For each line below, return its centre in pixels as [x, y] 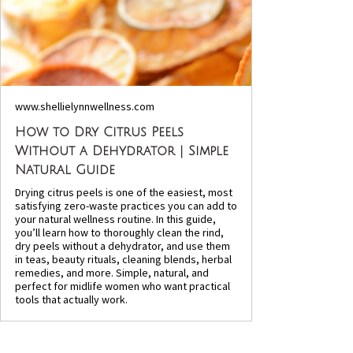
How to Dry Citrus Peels [99, 132]
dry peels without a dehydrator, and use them [123, 245]
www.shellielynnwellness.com [85, 106]
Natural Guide [65, 170]
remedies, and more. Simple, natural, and [112, 272]
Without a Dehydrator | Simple [122, 151]
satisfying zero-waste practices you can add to [126, 205]
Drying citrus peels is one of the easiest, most [124, 192]
